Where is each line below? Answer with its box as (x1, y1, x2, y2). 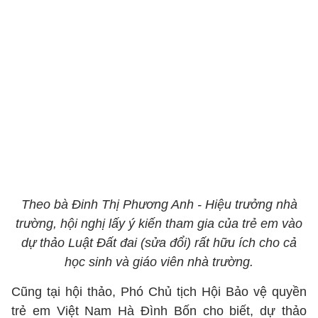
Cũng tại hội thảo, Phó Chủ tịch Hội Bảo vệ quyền (11, 285, 307, 299)
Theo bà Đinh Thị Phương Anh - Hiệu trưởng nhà (21, 197, 297, 212)
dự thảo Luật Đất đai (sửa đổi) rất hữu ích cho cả (21, 236, 297, 250)
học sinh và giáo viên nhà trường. (65, 255, 253, 269)
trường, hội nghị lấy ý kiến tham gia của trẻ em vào (16, 216, 302, 231)
